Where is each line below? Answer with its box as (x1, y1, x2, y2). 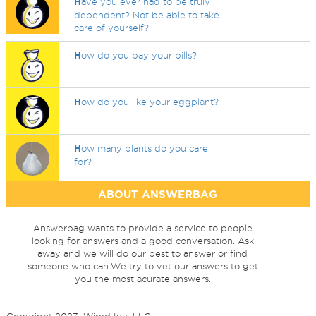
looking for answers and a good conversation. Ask (31, 236, 254, 245)
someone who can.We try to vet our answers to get (27, 261, 258, 271)
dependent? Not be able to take (74, 10, 220, 20)
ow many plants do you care (81, 143, 209, 153)
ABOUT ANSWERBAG (98, 188, 218, 200)
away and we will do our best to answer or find (37, 248, 248, 258)
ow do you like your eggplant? (81, 97, 219, 107)
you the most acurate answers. (74, 274, 211, 284)
